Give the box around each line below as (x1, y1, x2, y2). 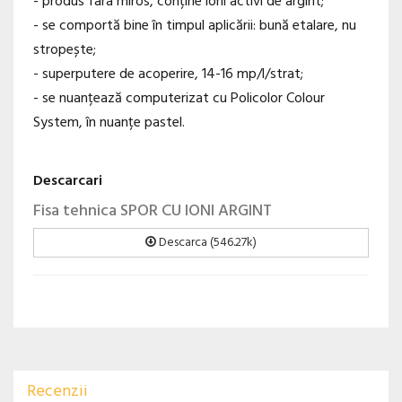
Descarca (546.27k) (156, 232, 257, 254)
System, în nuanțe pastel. (33, 111, 185, 135)
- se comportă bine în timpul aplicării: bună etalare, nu (33, 14, 356, 39)
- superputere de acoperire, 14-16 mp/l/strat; (33, 63, 303, 87)
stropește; (33, 39, 96, 63)
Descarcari (33, 170, 102, 194)
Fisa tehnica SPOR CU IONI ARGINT (33, 197, 272, 224)
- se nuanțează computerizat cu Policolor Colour (33, 87, 325, 111)
